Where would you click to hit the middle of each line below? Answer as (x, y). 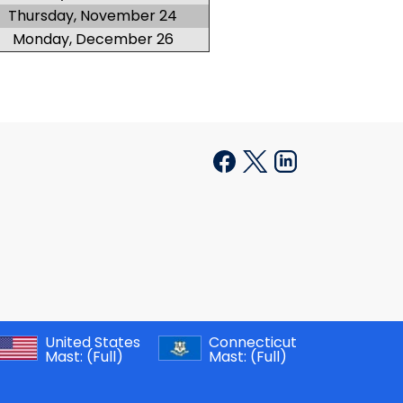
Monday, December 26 (93, 39)
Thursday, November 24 (93, 16)
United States (94, 342)
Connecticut (255, 342)
